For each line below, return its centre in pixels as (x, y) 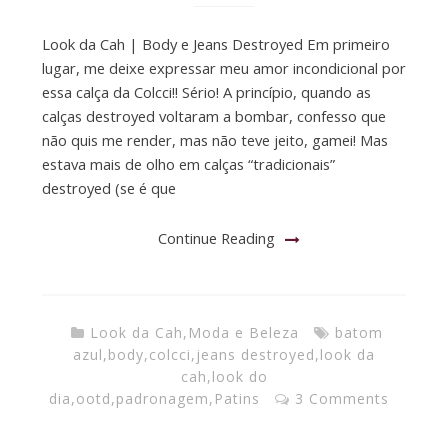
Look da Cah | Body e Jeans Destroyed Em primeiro (215, 43)
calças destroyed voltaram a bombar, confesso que (213, 115)
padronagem (162, 398)
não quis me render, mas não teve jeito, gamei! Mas (214, 139)
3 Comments (342, 398)
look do (239, 376)
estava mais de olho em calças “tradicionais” (188, 163)
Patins (237, 398)
